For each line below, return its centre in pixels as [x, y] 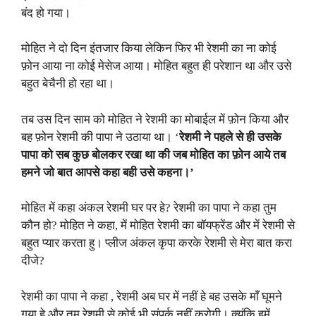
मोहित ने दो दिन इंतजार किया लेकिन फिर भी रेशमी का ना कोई [149, 49]
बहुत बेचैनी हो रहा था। [68, 84]
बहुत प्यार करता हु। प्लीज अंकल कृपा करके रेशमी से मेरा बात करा [157, 243]
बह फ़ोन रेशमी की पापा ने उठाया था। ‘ [100, 137]
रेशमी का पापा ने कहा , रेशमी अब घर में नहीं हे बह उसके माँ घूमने [152, 296]
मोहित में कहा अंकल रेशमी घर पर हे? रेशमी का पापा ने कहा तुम [149, 208]
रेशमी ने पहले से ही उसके [230, 137]
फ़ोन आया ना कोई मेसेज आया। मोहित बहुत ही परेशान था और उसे [156, 66]
